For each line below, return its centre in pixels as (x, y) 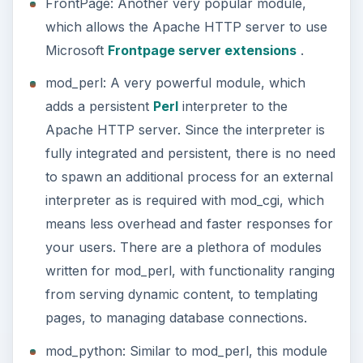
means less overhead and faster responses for (189, 224)
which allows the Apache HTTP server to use (186, 26)
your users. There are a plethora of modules (183, 248)
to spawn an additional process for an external (189, 177)
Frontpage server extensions (202, 50)
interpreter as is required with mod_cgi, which (184, 201)
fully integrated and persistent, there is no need (190, 154)
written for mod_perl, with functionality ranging (190, 271)
